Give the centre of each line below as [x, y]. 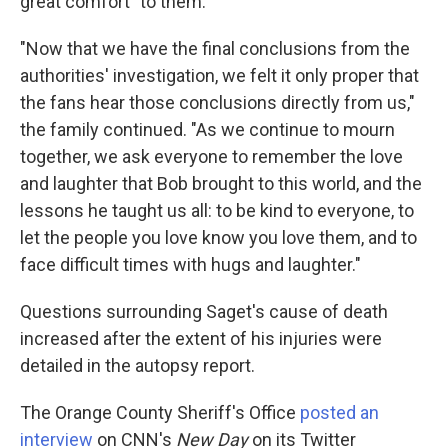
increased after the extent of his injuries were [201, 338]
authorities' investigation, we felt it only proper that [219, 75]
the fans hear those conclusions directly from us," [217, 102]
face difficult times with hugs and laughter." [190, 264]
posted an [339, 412]
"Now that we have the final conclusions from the [215, 48]
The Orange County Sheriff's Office [160, 412]
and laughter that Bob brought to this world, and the [221, 183]
